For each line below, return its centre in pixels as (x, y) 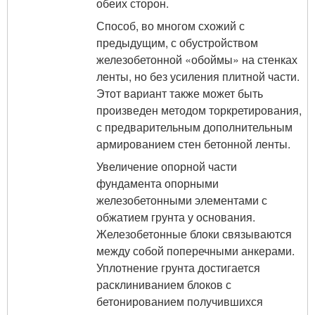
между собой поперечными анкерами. (195, 250)
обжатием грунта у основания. (176, 217)
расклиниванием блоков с (164, 284)
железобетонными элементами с (182, 200)
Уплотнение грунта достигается (178, 267)
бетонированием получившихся (180, 301)
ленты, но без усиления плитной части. (198, 76)
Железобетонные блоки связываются (194, 233)
